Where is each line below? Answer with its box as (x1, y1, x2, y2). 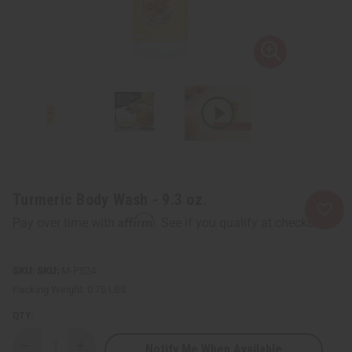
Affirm (118, 211, 155, 228)
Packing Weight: (13, 283, 85, 295)
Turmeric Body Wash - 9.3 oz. (13, 189, 207, 209)
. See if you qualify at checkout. (155, 214, 328, 230)
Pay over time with (13, 214, 118, 230)
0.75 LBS (87, 283, 126, 295)
